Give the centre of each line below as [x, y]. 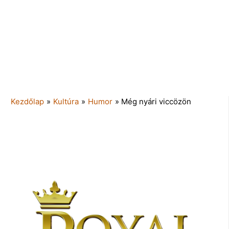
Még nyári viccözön [156, 101]
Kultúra [66, 101]
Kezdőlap [27, 101]
